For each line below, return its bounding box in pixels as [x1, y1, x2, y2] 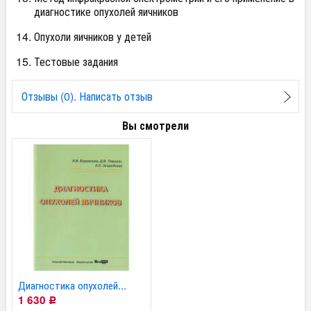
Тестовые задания [34, 53, 118, 69]
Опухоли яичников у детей [34, 28, 151, 44]
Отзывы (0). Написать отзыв [21, 87, 153, 104]
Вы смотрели [122, 117, 189, 133]
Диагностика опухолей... [18, 276, 127, 292]
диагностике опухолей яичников [34, 3, 178, 19]
